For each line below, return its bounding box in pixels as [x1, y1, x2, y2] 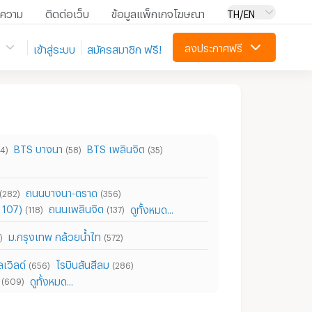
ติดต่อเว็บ [45, 8, 89, 16]
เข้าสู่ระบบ [33, 43, 75, 52]
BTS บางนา [14, 143, 63, 151]
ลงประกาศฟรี [184, 42, 242, 50]
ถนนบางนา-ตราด [26, 187, 97, 195]
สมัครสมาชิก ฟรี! [86, 43, 162, 52]
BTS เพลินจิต [87, 143, 145, 151]
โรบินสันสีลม [56, 259, 109, 267]
